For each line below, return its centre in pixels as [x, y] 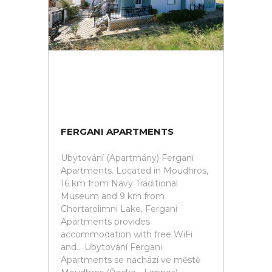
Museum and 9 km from [113, 196]
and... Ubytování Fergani [111, 247]
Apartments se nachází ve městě [131, 260]
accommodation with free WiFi [127, 234]
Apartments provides [105, 222]
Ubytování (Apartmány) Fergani [127, 158]
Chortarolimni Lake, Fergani [119, 209]
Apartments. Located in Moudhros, [134, 171]
